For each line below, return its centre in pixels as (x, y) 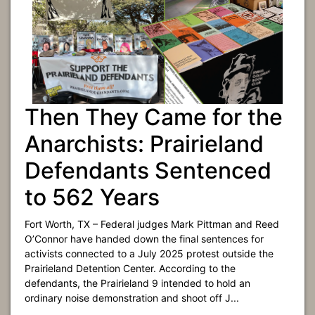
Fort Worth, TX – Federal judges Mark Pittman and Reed (152, 224)
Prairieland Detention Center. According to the (130, 268)
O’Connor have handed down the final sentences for (144, 239)
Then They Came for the (154, 117)
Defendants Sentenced (148, 171)
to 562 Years (92, 197)
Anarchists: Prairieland (144, 144)
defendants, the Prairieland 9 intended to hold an (137, 283)
